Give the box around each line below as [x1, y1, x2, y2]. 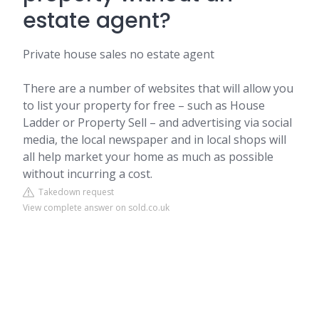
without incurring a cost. [23, 166, 152, 182]
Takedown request [34, 186, 114, 198]
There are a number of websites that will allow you [23, 80, 293, 96]
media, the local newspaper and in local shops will [23, 132, 286, 147]
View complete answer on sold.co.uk [23, 202, 169, 214]
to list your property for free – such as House [23, 98, 265, 113]
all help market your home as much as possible [23, 149, 273, 164]
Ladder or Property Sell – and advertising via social [23, 115, 292, 130]
